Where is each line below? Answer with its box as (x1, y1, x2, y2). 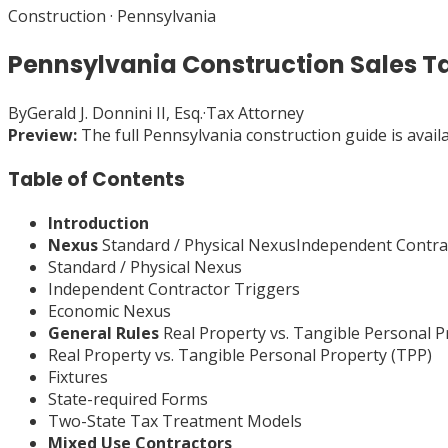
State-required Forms (48, 388, 208, 411)
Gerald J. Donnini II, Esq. (27, 101, 203, 124)
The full (77, 123, 143, 146)
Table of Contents (8, 165, 185, 193)
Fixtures (48, 366, 108, 389)
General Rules (48, 322, 159, 345)
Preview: (8, 123, 77, 146)
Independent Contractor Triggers (48, 278, 300, 301)
